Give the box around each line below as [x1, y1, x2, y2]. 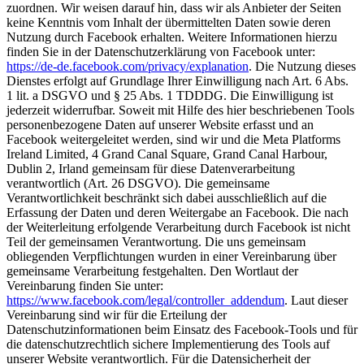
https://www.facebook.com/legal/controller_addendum [6, 293, 284, 308]
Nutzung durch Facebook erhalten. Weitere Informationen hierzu [6, 30, 337, 45]
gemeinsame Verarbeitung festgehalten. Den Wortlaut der [6, 264, 298, 279]
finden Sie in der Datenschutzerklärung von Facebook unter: [6, 45, 315, 59]
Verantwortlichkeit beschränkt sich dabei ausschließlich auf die [6, 191, 327, 206]
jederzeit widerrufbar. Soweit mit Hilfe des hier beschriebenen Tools [6, 103, 354, 118]
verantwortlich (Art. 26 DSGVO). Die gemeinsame [6, 176, 270, 191]
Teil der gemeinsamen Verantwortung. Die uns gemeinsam [6, 235, 305, 249]
